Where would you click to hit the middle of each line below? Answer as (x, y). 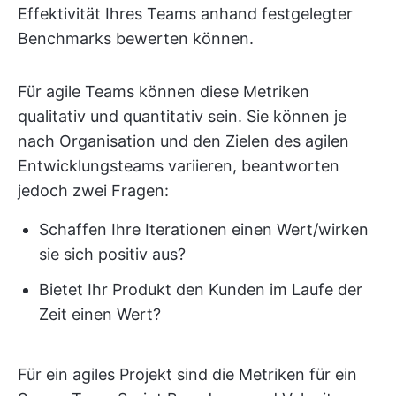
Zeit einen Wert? (100, 314)
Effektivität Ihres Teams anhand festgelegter (185, 14)
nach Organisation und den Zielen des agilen (183, 141)
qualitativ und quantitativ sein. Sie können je (182, 116)
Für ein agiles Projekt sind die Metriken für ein (187, 374)
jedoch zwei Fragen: (93, 190)
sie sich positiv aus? (112, 254)
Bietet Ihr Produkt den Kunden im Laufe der (201, 289)
